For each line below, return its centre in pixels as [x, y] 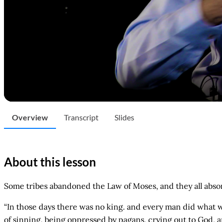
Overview [30, 117]
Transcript [81, 117]
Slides [124, 117]
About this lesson [50, 162]
